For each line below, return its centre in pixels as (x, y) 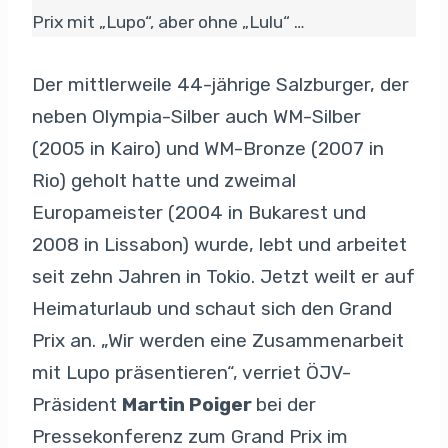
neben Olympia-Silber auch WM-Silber (196, 116)
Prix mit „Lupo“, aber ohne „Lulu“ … (168, 21)
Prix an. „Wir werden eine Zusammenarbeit (218, 340)
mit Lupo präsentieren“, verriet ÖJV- (191, 372)
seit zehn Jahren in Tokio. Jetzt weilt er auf (223, 276)
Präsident (77, 404)
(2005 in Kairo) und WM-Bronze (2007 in (208, 148)
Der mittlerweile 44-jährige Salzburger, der (220, 84)
